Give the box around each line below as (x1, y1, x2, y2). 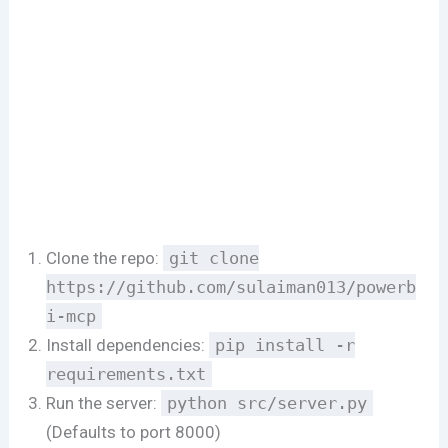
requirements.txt (46, 364, 207, 385)
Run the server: (46, 393, 162, 414)
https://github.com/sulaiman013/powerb (46, 277, 417, 298)
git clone (169, 248, 260, 269)
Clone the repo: (46, 248, 164, 269)
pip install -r (215, 335, 356, 356)
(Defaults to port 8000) (46, 422, 222, 443)
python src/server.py (167, 393, 368, 414)
